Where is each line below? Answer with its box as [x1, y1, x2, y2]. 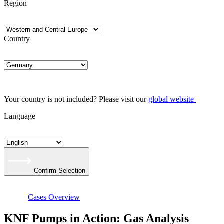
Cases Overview [28, 193, 80, 201]
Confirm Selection [34, 167, 85, 174]
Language [4, 112, 35, 120]
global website [148, 95, 194, 103]
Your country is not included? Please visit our [4, 95, 148, 103]
